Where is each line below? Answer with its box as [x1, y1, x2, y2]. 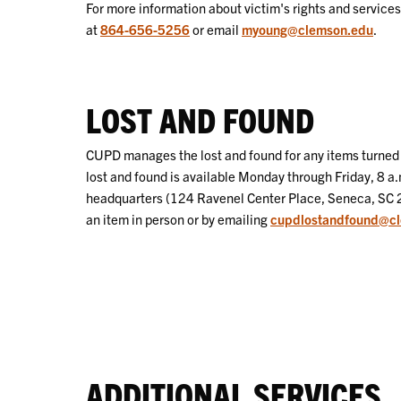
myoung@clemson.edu [242, 20, 373, 38]
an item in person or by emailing [86, 209, 270, 227]
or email [190, 20, 242, 38]
